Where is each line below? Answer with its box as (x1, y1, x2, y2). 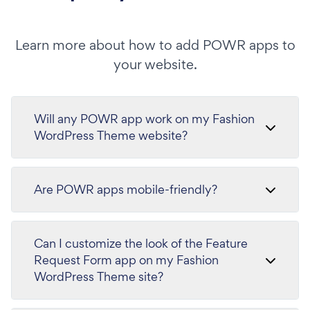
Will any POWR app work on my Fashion (34, 111, 255, 127)
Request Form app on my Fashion (34, 252, 219, 268)
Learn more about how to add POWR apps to (15, 36, 295, 54)
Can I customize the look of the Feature (34, 235, 248, 251)
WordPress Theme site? (34, 268, 163, 284)
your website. (113, 55, 197, 73)
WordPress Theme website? (34, 127, 188, 143)
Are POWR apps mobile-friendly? (34, 181, 217, 197)
